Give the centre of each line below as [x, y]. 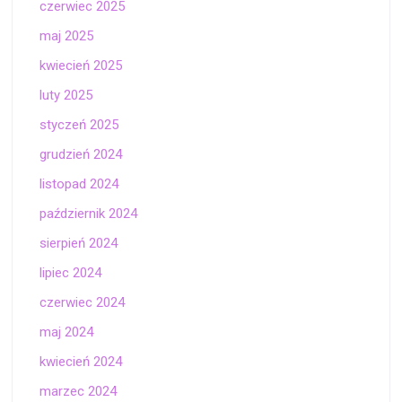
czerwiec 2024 [83, 303]
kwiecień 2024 [81, 362]
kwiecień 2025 [81, 66]
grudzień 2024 [81, 155]
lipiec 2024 [71, 273]
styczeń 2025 [79, 125]
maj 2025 [67, 36]
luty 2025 [66, 96]
